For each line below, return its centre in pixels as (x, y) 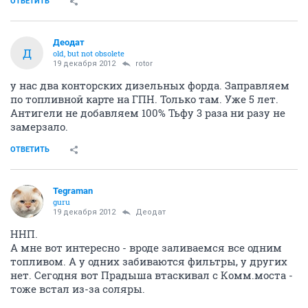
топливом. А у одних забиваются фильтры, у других (149, 261)
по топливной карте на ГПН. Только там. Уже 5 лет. (144, 99)
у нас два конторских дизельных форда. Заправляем (150, 85)
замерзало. (39, 126)
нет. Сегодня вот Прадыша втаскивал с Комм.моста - (152, 275)
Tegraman (73, 191)
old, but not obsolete (89, 53)
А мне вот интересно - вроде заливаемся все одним (146, 247)
